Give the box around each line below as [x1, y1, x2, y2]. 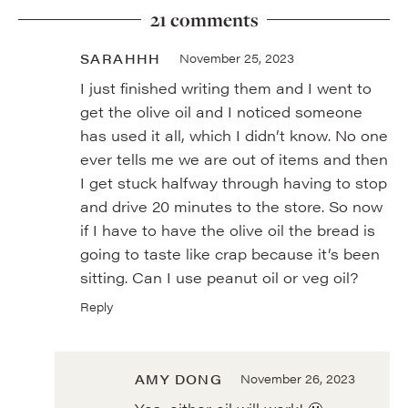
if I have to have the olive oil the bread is [80, 219, 375, 240]
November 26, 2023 [240, 369, 356, 387]
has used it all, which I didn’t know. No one [80, 124, 388, 146]
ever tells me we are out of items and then [80, 148, 388, 169]
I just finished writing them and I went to [80, 76, 372, 98]
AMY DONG [135, 369, 223, 388]
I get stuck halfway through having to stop [80, 171, 387, 193]
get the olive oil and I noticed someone [80, 100, 362, 122]
